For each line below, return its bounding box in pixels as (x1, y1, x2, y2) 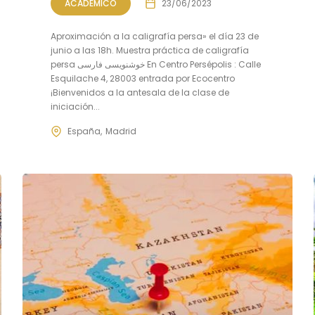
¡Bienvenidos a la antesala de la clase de (51, 86, 230, 98)
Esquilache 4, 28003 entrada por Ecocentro (51, 72, 236, 84)
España (67, 125, 101, 137)
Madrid (105, 125, 137, 137)
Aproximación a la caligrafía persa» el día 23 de (51, 30, 259, 42)
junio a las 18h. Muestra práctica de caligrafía (51, 44, 250, 56)
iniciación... (51, 101, 101, 112)
